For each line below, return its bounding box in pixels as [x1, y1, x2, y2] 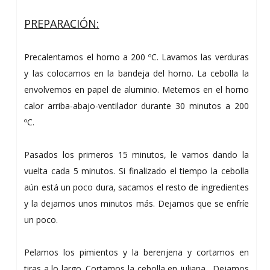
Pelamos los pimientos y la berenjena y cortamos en [24, 246, 249, 259]
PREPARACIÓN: [24, 16, 99, 31]
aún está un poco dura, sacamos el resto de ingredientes [24, 181, 249, 193]
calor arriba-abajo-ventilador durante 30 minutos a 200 [24, 100, 249, 112]
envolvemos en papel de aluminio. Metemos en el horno [24, 84, 249, 96]
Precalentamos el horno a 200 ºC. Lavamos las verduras [24, 51, 249, 63]
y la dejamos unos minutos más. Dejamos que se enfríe [24, 198, 249, 210]
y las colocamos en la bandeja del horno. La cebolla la [24, 67, 249, 80]
